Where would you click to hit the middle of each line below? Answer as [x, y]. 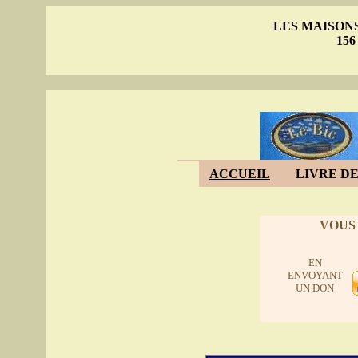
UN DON [315, 288]
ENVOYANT [315, 275]
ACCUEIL [240, 174]
